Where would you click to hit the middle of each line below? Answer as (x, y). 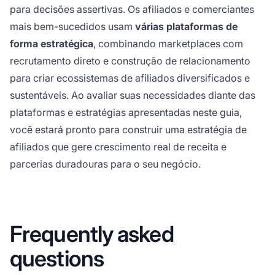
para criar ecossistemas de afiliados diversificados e (130, 78)
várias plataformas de (186, 26)
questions (57, 258)
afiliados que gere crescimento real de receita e (118, 146)
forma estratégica (52, 43)
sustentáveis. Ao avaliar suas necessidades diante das (133, 95)
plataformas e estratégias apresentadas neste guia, (126, 112)
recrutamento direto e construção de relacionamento (130, 60)
